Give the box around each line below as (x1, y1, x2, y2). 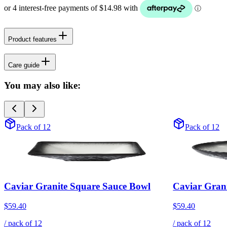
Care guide (8, 61, 40, 69)
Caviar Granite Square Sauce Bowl (4, 181, 150, 192)
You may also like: (4, 80, 81, 91)
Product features (8, 35, 57, 43)
